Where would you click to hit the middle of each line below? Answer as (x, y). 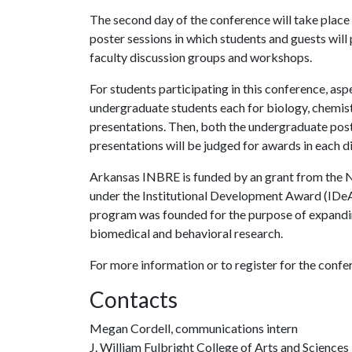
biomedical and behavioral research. (186, 233)
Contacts (134, 299)
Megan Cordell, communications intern (194, 328)
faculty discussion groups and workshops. (202, 57)
